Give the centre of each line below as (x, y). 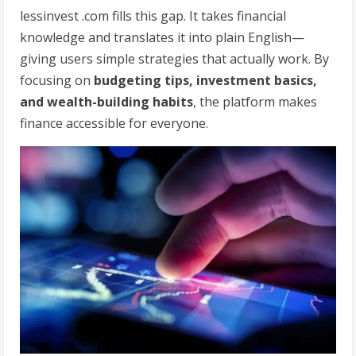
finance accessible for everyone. (114, 124)
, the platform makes (255, 102)
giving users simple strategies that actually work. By (174, 59)
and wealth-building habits (106, 102)
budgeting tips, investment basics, (205, 81)
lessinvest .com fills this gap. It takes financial (153, 16)
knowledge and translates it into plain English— (162, 38)
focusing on (57, 81)
